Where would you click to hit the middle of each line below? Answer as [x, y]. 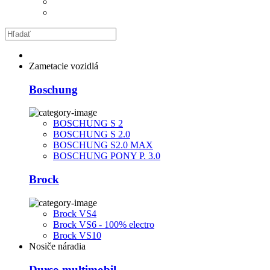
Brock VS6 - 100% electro [104, 224]
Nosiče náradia [57, 246]
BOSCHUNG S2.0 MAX [103, 145]
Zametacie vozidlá [64, 66]
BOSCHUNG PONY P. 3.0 [107, 156]
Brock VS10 [77, 235]
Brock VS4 [75, 213]
